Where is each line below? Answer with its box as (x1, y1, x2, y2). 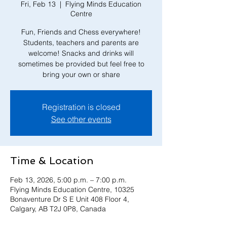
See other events (51, 113, 111, 124)
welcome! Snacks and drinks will (28, 48, 134, 58)
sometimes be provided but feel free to (18, 59, 144, 68)
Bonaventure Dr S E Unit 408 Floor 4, (10, 194, 129, 204)
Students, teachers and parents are (23, 37, 139, 47)
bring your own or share (42, 69, 120, 79)
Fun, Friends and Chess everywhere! (21, 27, 141, 36)
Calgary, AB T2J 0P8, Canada (10, 204, 106, 213)
